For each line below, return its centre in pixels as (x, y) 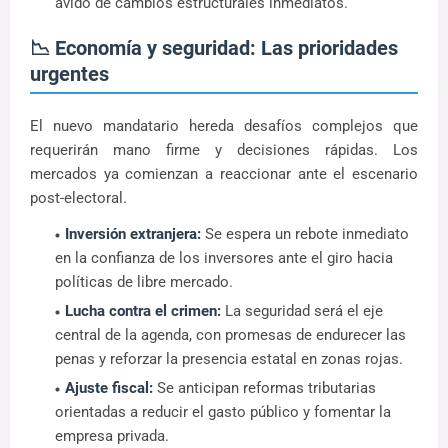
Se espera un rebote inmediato (305, 233)
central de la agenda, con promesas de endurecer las (230, 334)
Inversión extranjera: (133, 233)
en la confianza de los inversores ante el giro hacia (224, 257)
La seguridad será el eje (302, 310)
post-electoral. (78, 197)
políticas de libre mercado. (144, 281)
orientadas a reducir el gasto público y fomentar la (223, 411)
